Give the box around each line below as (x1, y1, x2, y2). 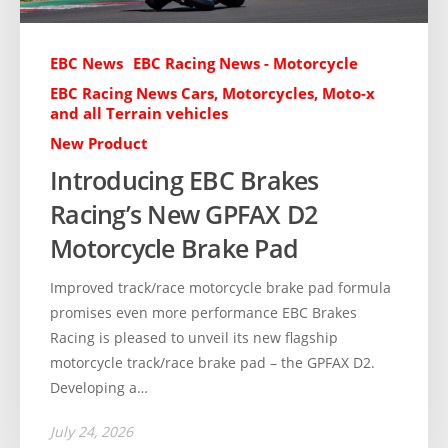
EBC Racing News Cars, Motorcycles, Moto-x (50, 83, 375, 104)
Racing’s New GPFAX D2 (50, 197, 318, 232)
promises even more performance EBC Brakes (50, 303, 357, 323)
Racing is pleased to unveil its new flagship (50, 328, 338, 348)
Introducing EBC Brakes (50, 163, 319, 198)
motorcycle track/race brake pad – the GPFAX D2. (50, 353, 375, 373)
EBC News (50, 53, 123, 74)
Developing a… (50, 378, 148, 398)
